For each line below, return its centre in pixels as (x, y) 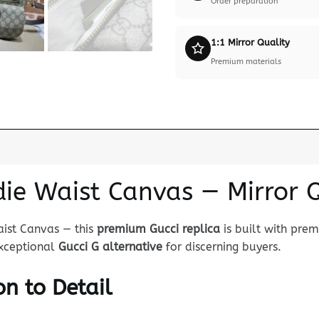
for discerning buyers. (221, 247)
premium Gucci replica (158, 229)
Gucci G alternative (110, 247)
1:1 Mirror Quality (250, 43)
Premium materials (246, 62)
